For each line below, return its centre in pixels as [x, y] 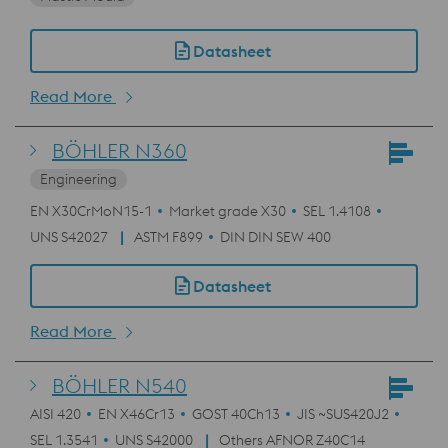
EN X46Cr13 [136, 414]
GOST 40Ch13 [236, 414]
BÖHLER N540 [119, 385]
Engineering [78, 179]
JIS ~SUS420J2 [343, 414]
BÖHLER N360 [119, 150]
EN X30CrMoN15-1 [91, 211]
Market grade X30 [227, 211]
